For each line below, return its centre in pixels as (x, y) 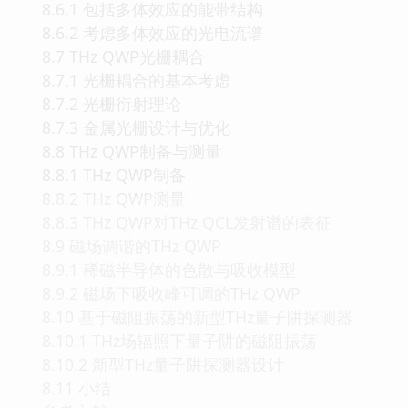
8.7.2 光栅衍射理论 (112, 103)
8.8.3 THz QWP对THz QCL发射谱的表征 (187, 222)
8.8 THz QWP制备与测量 (132, 151)
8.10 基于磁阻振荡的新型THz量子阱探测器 (197, 316)
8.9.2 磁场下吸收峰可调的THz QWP (171, 293)
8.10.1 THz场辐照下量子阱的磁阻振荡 (179, 340)
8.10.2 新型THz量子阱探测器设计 (163, 364)
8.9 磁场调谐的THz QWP (132, 245)
